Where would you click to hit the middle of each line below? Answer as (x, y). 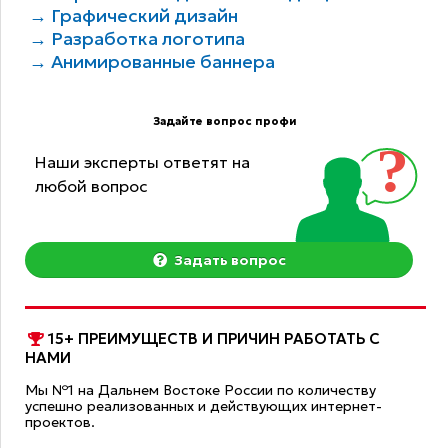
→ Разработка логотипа (136, 39)
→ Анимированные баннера (151, 62)
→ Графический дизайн (133, 16)
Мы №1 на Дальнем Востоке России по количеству (201, 390)
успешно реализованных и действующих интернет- (204, 406)
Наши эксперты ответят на (143, 162)
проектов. (60, 422)
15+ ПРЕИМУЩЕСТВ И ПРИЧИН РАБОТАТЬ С (212, 339)
